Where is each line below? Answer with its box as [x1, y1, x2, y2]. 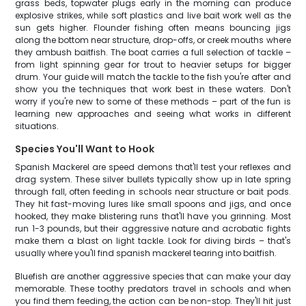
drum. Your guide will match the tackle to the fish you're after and [15, 71, 291, 83]
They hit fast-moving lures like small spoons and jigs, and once [15, 198, 291, 210]
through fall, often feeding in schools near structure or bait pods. [15, 186, 291, 197]
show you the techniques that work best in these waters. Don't [15, 83, 291, 95]
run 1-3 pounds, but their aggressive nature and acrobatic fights [15, 223, 291, 234]
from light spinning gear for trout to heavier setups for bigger [15, 59, 291, 70]
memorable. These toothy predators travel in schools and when [15, 283, 291, 294]
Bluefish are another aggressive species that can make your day [15, 270, 291, 282]
